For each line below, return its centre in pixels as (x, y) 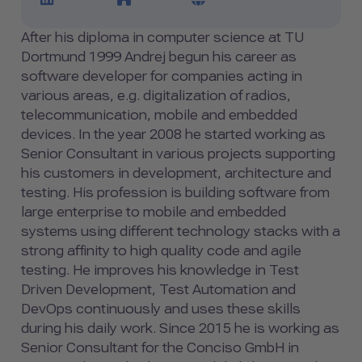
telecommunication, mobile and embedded (159, 115)
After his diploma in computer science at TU (162, 37)
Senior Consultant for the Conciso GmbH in (160, 347)
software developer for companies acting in (162, 76)
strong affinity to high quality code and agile (161, 250)
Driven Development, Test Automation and (158, 289)
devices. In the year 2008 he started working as (173, 134)
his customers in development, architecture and (176, 173)
